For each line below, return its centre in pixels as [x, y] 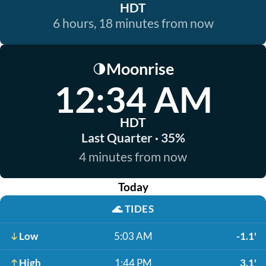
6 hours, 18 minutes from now [133, 23]
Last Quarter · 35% [133, 137]
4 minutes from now [133, 156]
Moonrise [140, 69]
